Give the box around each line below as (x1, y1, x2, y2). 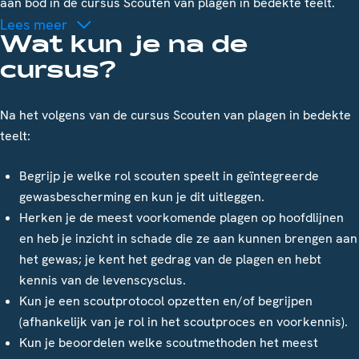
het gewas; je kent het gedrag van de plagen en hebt (19, 251, 321, 268)
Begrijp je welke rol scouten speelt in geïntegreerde (19, 167, 319, 185)
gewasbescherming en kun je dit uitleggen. (19, 188, 264, 206)
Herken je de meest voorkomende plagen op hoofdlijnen (19, 209, 344, 227)
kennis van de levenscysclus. (19, 272, 186, 289)
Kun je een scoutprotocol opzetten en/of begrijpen (19, 292, 313, 310)
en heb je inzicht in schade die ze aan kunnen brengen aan (19, 230, 357, 248)
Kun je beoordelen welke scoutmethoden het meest (19, 334, 318, 352)
